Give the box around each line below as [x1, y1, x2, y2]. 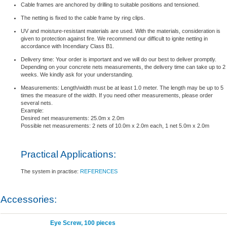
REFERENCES [80, 168, 118, 175]
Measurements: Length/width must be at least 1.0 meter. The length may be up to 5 [20, 85, 223, 91]
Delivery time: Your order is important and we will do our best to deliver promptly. [20, 56, 216, 63]
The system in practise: [20, 168, 80, 175]
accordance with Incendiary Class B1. [20, 43, 114, 50]
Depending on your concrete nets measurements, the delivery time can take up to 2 [20, 64, 225, 70]
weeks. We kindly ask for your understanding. [20, 71, 133, 78]
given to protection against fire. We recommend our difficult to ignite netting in [20, 35, 208, 42]
